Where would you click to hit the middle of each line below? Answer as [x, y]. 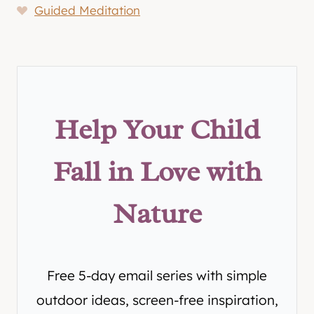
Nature [157, 214]
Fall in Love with [157, 172]
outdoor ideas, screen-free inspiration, [157, 300]
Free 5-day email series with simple [157, 275]
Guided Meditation [87, 10]
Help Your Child [157, 130]
